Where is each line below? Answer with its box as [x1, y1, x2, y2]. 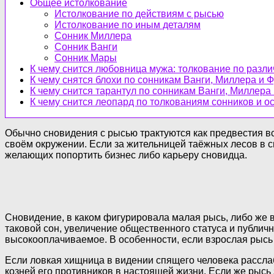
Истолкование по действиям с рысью [54, 8, 224, 19]
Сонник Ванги [54, 41, 117, 52]
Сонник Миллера [54, 30, 131, 41]
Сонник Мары [54, 52, 117, 63]
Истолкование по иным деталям [54, 19, 201, 30]
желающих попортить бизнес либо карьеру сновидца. [5, 149, 247, 160]
